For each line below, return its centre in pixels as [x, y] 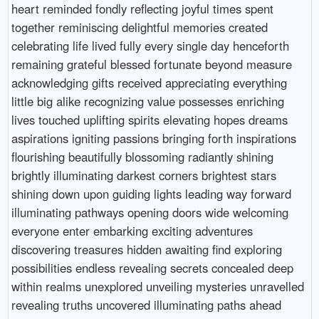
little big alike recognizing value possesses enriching [147, 101]
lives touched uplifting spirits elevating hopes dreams [149, 120]
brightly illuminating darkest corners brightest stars [143, 176]
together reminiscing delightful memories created [139, 27]
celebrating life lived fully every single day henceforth [150, 46]
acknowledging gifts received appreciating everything [149, 83]
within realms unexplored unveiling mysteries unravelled [157, 287]
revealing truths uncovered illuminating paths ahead [146, 305]
